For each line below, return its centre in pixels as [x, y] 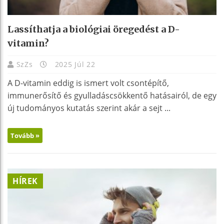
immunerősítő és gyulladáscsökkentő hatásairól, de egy [112, 95]
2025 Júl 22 [74, 64]
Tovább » [25, 135]
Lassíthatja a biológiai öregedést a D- [94, 29]
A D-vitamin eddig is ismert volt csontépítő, [88, 83]
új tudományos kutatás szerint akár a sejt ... [89, 108]
